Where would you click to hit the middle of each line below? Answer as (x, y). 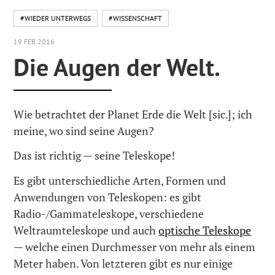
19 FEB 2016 (34, 41)
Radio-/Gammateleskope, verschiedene (109, 213)
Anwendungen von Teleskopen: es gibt (108, 197)
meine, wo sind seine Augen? (84, 130)
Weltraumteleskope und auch (86, 230)
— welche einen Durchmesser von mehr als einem (135, 246)
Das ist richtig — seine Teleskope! (95, 156)
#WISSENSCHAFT (136, 18)
